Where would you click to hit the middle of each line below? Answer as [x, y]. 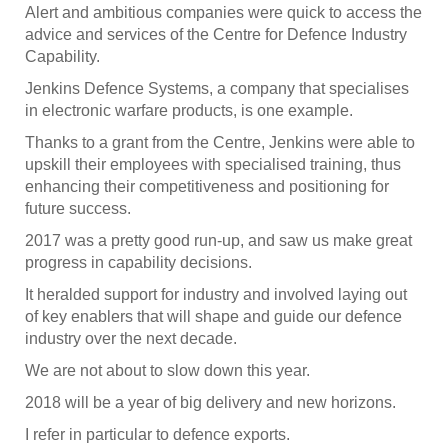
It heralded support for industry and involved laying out [216, 295]
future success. [78, 209]
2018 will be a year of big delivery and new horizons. [210, 403]
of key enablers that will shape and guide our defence [213, 317]
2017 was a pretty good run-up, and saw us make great [218, 241]
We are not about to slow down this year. [167, 371]
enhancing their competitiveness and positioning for [207, 187]
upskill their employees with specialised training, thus [213, 165]
